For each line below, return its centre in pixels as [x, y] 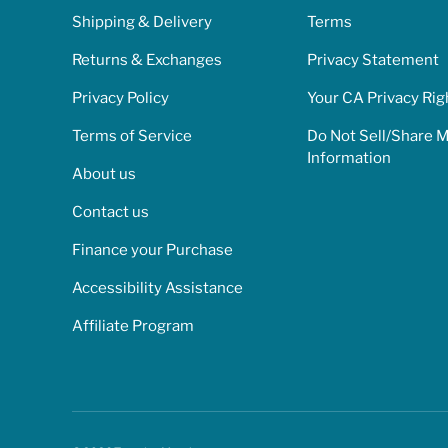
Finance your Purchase [152, 250]
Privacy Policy [120, 98]
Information [349, 158]
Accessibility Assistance [157, 288]
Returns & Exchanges [147, 60]
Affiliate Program [133, 326]
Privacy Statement [373, 60]
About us [104, 174]
